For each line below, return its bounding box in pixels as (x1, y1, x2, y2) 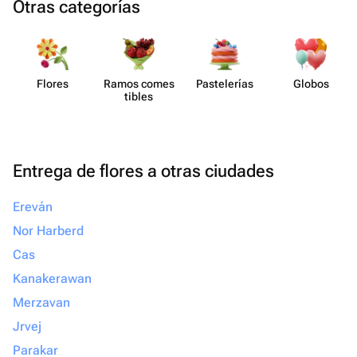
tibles (124, 90, 153, 103)
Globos (292, 77, 329, 90)
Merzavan (13, 295, 70, 310)
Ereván (13, 199, 53, 214)
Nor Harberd (13, 223, 84, 238)
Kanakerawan (13, 271, 92, 286)
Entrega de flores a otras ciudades (13, 161, 274, 181)
